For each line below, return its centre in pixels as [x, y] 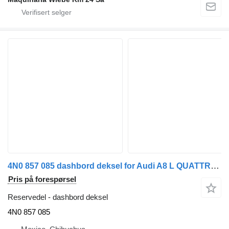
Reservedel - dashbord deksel [58, 197]
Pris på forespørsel [42, 179]
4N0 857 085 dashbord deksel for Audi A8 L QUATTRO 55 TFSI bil [215, 166]
